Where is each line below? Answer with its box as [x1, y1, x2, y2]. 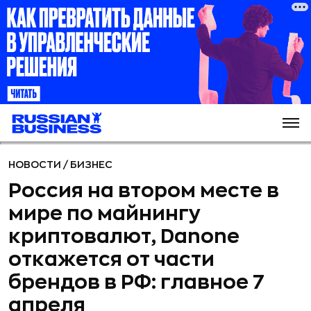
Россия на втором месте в [8, 181, 279, 201]
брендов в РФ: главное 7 [8, 273, 264, 292]
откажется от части [8, 250, 215, 269]
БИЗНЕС [70, 160, 112, 169]
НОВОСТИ [8, 160, 63, 169]
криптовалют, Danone [8, 227, 239, 246]
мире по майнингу [8, 204, 201, 224]
